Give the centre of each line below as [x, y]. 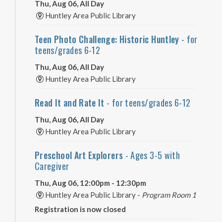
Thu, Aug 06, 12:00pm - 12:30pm [90, 183]
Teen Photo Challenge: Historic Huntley [107, 39]
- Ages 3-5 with [153, 155]
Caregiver [52, 166]
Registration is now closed [80, 209]
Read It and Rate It [70, 102]
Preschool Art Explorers [80, 155]
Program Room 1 [169, 194]
